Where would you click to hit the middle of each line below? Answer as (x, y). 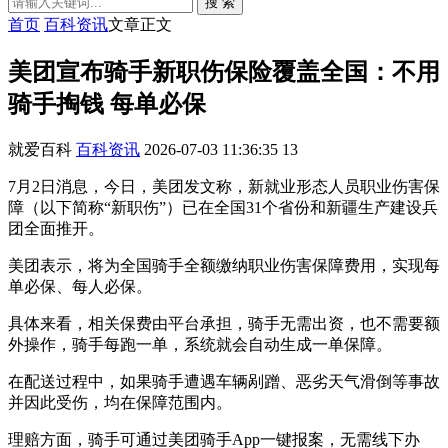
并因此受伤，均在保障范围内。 (120, 402)
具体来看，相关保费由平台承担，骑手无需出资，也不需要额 (224, 323)
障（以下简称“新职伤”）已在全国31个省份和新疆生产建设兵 (223, 207)
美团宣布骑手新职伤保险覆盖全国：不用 (224, 71)
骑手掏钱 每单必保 (107, 103)
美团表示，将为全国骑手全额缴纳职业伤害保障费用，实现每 (224, 265)
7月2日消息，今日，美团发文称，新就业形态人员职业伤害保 (224, 186)
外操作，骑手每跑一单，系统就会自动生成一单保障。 (200, 344)
